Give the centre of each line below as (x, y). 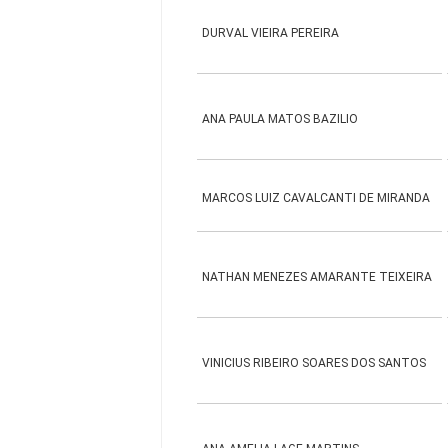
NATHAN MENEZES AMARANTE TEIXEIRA (317, 277)
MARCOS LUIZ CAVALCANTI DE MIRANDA (316, 198)
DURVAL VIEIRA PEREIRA (271, 33)
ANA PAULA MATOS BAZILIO (280, 119)
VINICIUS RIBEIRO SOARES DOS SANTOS (314, 363)
